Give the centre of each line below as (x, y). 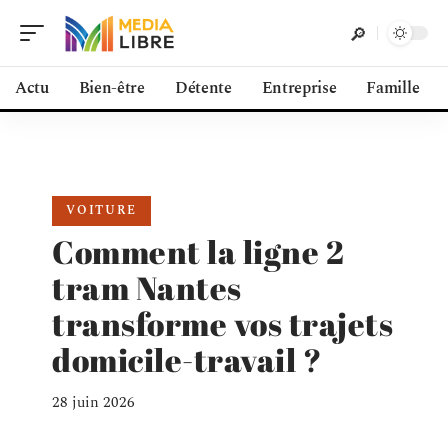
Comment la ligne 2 (198, 251)
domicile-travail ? (187, 359)
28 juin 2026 (93, 402)
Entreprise (299, 88)
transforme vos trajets (222, 323)
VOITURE (101, 210)
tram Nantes (147, 287)
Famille (393, 88)
